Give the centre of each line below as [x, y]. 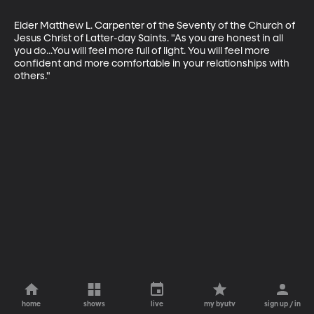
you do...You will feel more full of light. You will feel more [143, 51]
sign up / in [283, 304]
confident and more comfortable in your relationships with [153, 63]
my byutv [220, 304]
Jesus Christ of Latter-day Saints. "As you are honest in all [150, 38]
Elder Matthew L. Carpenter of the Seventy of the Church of [156, 26]
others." [32, 76]
